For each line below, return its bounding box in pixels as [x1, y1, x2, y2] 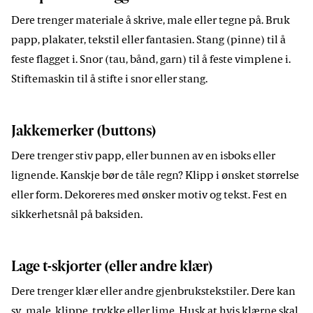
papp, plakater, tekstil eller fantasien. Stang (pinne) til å [11, 35, 286, 47]
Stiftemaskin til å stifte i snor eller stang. [11, 74, 208, 86]
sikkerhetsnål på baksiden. [11, 210, 143, 221]
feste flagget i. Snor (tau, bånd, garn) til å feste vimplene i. [11, 54, 291, 66]
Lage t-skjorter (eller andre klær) [11, 261, 213, 275]
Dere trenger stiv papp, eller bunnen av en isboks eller [11, 151, 275, 163]
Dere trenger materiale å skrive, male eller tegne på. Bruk [11, 15, 290, 27]
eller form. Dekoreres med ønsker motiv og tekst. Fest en [11, 190, 287, 202]
